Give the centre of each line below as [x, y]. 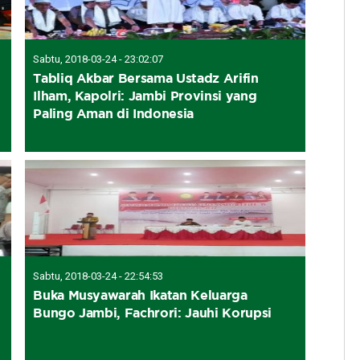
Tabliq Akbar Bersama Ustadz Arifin [146, 78]
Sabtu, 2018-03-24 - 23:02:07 [98, 59]
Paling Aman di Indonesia [114, 113]
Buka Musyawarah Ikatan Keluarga [140, 295]
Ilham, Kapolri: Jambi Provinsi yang [145, 95]
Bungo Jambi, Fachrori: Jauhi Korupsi [152, 312]
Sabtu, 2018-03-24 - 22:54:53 [98, 276]
